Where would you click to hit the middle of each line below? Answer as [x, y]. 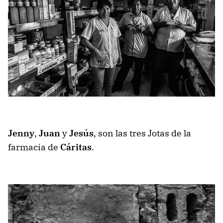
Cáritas [76, 147]
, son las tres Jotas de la [142, 133]
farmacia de [34, 147]
